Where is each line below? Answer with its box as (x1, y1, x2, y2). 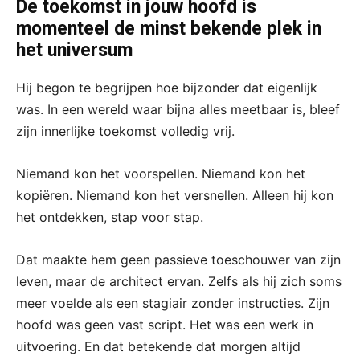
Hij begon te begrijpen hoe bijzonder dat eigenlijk (16, 79, 317, 96)
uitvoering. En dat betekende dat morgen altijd (16, 337, 301, 354)
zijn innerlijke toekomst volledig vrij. (16, 122, 235, 139)
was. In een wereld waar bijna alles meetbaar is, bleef (16, 100, 340, 117)
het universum (16, 39, 133, 61)
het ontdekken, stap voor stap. (16, 208, 203, 225)
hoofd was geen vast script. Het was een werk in (16, 316, 313, 333)
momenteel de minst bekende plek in (16, 17, 321, 39)
